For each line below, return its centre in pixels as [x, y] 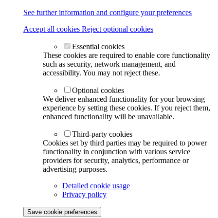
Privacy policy [84, 195]
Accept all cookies [53, 29]
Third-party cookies [102, 134]
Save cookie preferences [62, 212]
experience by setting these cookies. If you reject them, [127, 108]
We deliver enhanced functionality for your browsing [124, 99]
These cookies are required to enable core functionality [127, 55]
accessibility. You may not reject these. [101, 73]
